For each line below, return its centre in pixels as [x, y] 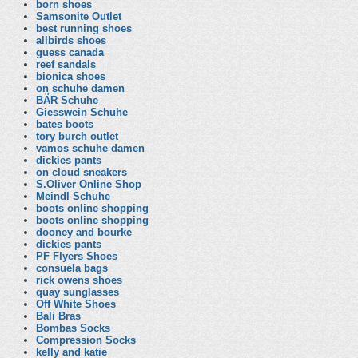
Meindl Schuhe [73, 196]
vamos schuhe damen [90, 148]
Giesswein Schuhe [82, 112]
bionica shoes [71, 76]
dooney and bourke [84, 232]
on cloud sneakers [82, 172]
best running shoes [84, 28]
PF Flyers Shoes [77, 256]
